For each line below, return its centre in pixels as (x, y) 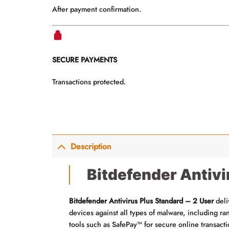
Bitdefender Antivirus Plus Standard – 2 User (142, 201)
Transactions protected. (89, 82)
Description (91, 146)
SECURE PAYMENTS (85, 60)
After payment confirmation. (97, 9)
